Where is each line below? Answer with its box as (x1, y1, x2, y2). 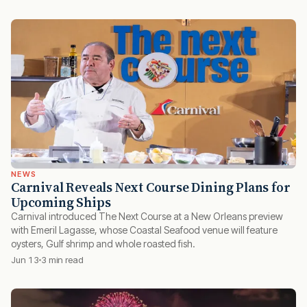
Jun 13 (11, 254, 39, 266)
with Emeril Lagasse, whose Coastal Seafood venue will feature (11, 224, 278, 236)
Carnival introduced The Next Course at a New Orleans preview (11, 210, 283, 223)
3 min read (41, 254, 84, 266)
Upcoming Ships (11, 193, 111, 212)
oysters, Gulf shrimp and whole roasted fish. (11, 238, 195, 250)
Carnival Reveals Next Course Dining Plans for (11, 178, 291, 197)
